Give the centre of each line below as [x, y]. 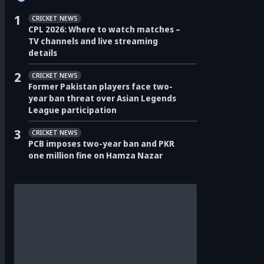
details [43, 52]
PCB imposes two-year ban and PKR [101, 143]
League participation [72, 110]
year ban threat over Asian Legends [102, 98]
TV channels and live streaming [93, 41]
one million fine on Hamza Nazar [95, 155]
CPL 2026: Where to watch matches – [104, 29]
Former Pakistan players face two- [100, 86]
